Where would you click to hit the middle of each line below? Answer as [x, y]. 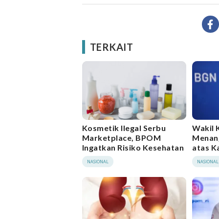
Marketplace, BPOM [122, 137]
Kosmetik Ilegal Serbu [124, 128]
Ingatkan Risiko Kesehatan [133, 147]
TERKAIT [112, 47]
